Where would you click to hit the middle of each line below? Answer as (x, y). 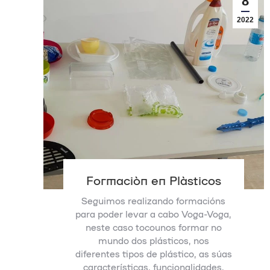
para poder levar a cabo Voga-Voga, (154, 214)
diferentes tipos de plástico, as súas (153, 254)
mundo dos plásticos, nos (153, 240)
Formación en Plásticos (153, 180)
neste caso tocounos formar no (153, 227)
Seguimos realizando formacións (154, 201)
